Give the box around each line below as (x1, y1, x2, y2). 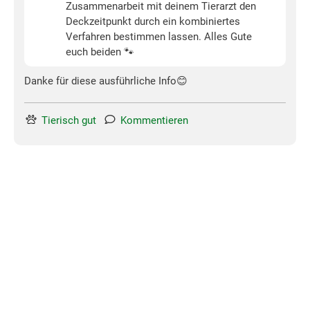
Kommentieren (120, 114, 188, 127)
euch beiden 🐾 (66, 46, 134, 59)
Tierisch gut (42, 114, 96, 127)
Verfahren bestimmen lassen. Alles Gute (66, 30, 252, 44)
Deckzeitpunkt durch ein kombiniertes (66, 15, 240, 28)
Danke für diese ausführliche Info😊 (24, 75, 188, 88)
